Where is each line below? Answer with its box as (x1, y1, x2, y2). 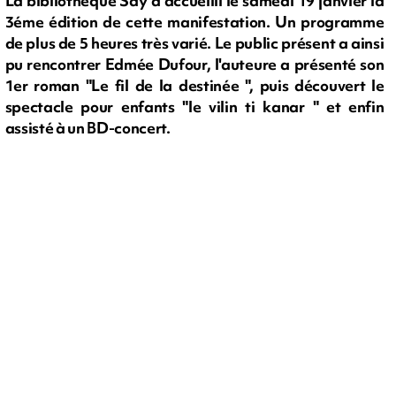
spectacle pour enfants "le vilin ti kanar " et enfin (4, 96, 385, 118)
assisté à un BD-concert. (4, 118, 171, 139)
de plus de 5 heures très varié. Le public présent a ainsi (4, 33, 385, 54)
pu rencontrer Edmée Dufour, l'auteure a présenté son (4, 54, 385, 75)
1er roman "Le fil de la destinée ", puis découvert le (4, 75, 385, 96)
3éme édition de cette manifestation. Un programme (4, 11, 385, 33)
